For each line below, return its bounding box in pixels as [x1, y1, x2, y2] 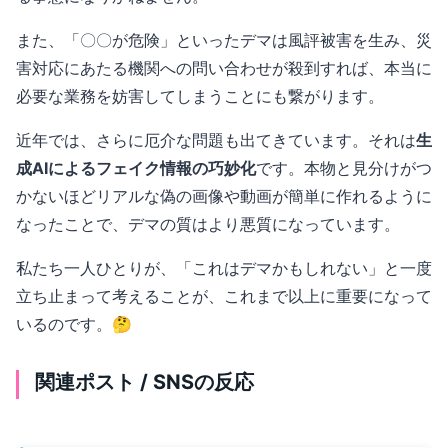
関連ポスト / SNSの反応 [35, 369, 254, 394]
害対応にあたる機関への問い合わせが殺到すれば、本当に [16, 57, 432, 78]
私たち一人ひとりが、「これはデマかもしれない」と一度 [16, 257, 432, 278]
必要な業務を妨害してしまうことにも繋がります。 [16, 85, 384, 106]
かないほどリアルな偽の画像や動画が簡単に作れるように [16, 185, 432, 206]
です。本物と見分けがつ [256, 157, 432, 178]
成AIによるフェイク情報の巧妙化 [16, 157, 256, 178]
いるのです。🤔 [16, 313, 132, 334]
